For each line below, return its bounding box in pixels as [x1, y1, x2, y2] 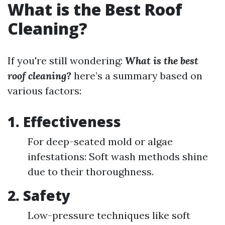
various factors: [8, 84, 81, 97]
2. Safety [8, 186, 70, 205]
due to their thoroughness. [28, 165, 154, 178]
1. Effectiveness [8, 112, 121, 131]
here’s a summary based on [71, 69, 202, 82]
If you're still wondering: [8, 54, 125, 67]
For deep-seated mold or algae [28, 135, 173, 148]
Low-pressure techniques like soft [28, 209, 190, 221]
